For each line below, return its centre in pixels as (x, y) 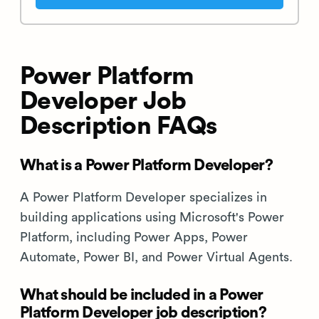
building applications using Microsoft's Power (152, 217)
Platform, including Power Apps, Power (134, 237)
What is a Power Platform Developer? (146, 165)
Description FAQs (118, 126)
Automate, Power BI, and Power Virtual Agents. (156, 257)
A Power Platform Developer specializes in (143, 197)
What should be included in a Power (142, 295)
